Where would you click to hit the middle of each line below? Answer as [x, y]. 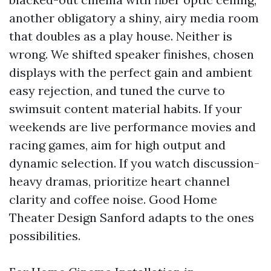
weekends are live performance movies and [132, 127]
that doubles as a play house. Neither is [121, 36]
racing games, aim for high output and [117, 145]
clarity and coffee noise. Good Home [113, 199]
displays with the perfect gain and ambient [131, 72]
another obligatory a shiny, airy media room [134, 18]
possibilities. [45, 236]
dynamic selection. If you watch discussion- [134, 163]
